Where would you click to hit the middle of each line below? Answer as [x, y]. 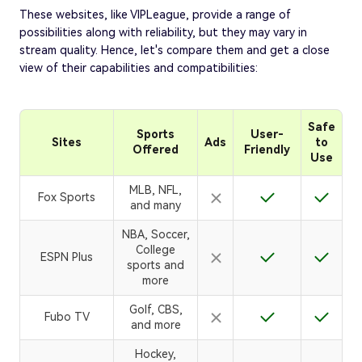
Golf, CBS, [156, 309]
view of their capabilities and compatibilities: [139, 67]
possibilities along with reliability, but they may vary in [163, 32]
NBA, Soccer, [156, 234]
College [156, 249]
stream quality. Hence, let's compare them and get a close [175, 50]
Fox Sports [67, 197]
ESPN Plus [67, 257]
